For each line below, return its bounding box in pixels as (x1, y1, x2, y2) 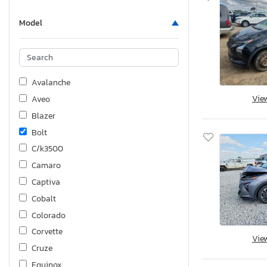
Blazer (32, 109, 55, 122)
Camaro (32, 159, 61, 172)
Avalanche (32, 76, 70, 89)
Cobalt (32, 192, 56, 205)
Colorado (32, 209, 66, 222)
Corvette (32, 225, 63, 238)
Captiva (32, 176, 60, 189)
